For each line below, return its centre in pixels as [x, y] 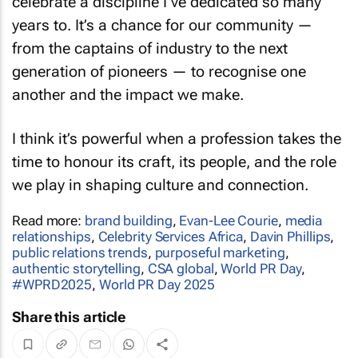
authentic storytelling [76, 255]
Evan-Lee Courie [229, 207]
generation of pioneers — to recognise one [159, 59]
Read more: [48, 207]
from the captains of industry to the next [150, 36]
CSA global [181, 255]
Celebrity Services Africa [171, 223]
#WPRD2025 [52, 271]
